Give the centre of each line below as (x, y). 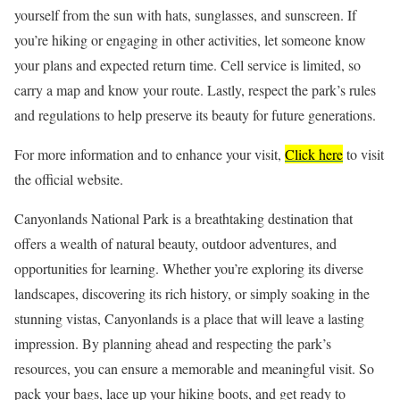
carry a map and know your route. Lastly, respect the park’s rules (195, 90)
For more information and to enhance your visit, (150, 154)
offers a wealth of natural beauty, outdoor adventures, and (175, 244)
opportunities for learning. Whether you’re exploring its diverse (189, 269)
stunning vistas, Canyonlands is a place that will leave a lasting (189, 319)
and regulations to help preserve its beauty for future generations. (195, 115)
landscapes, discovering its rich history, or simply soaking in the (192, 294)
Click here (314, 154)
